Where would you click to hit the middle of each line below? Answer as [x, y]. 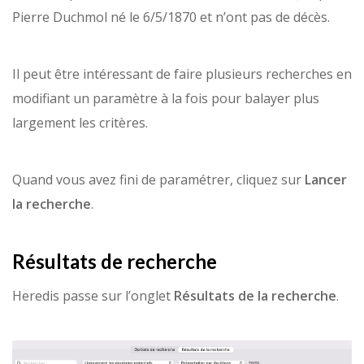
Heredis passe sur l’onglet [93, 295]
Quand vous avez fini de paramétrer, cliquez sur [158, 179]
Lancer [326, 179]
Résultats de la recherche [255, 295]
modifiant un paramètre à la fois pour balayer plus [166, 98]
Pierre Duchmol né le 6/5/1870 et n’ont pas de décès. [171, 17]
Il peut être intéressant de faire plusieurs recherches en [182, 74]
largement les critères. [80, 122]
